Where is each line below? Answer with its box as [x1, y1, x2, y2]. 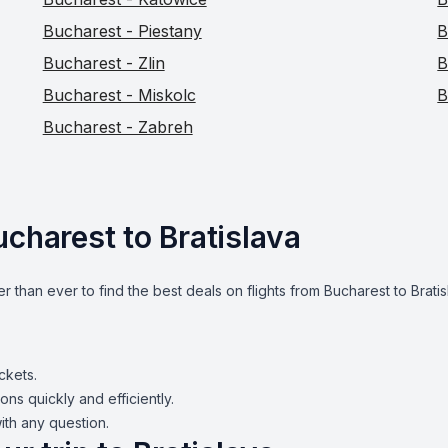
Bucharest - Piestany [42, 21, 202, 41]
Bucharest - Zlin [42, 53, 165, 73]
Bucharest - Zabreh [42, 117, 193, 137]
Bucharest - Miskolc [42, 85, 196, 105]
